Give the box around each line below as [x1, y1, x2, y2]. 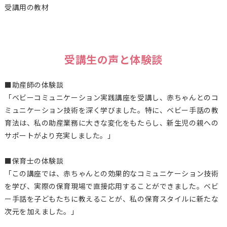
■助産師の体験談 [4, 80, 64, 90]
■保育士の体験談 [4, 156, 64, 166]
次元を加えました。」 [4, 206, 79, 217]
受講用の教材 [4, 2, 49, 13]
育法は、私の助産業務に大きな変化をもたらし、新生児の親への [4, 118, 219, 128]
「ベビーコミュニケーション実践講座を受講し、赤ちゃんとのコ [4, 92, 219, 103]
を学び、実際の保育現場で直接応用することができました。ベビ [4, 181, 219, 192]
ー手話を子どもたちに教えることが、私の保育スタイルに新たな [4, 194, 219, 204]
